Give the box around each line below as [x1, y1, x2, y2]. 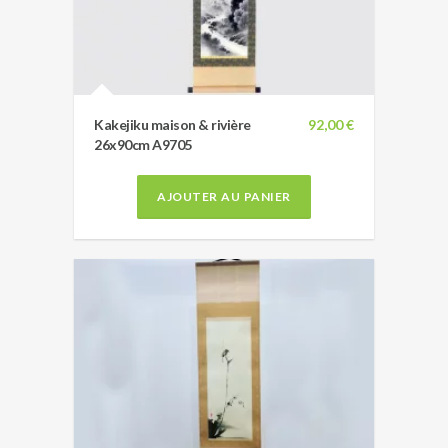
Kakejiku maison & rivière [94, 115, 251, 133]
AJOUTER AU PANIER [157, 188, 291, 204]
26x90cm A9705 [94, 135, 192, 153]
